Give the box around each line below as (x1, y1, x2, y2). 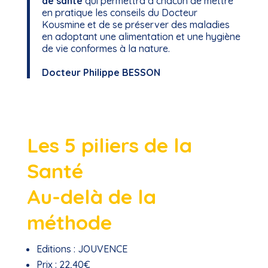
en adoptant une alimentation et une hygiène (41, 31, 240, 42)
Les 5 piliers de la (26, 132, 192, 157)
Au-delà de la (26, 184, 156, 209)
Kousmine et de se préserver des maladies (41, 19, 230, 31)
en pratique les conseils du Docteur (41, 7, 197, 19)
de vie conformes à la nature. (41, 42, 170, 54)
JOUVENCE (75, 243, 127, 255)
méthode (26, 209, 112, 234)
